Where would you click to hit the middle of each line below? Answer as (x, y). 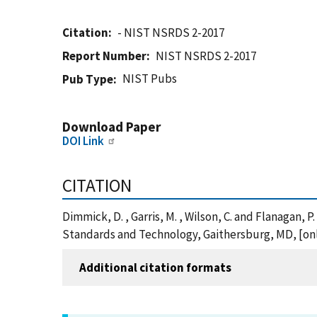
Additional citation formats (155, 267)
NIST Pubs (150, 79)
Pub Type (88, 79)
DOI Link (83, 141)
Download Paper (111, 127)
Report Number (104, 56)
